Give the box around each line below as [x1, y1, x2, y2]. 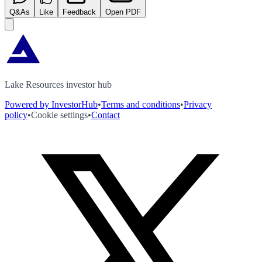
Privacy [184, 99, 212, 109]
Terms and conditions [101, 99, 180, 109]
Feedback [63, 7, 96, 16]
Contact [91, 109, 120, 120]
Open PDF [105, 7, 141, 16]
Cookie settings [31, 109, 88, 120]
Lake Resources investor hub [5, 79, 112, 89]
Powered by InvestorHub [5, 99, 98, 109]
